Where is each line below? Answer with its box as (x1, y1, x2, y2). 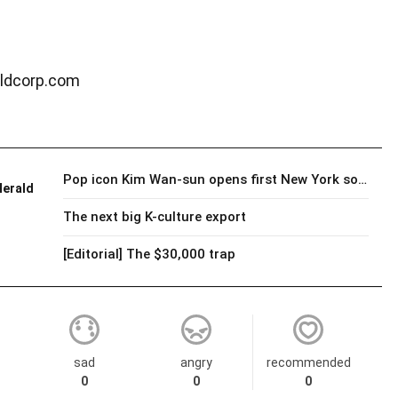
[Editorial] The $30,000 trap (63, 246, 235, 262)
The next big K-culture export (63, 209, 246, 225)
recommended (266, 355, 351, 370)
